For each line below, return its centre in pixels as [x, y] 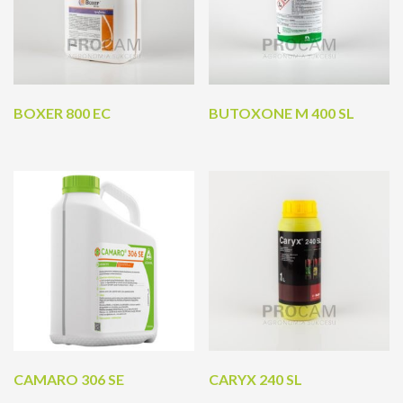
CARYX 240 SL [256, 380]
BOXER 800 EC [62, 112]
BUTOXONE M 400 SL [282, 112]
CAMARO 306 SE [69, 380]
